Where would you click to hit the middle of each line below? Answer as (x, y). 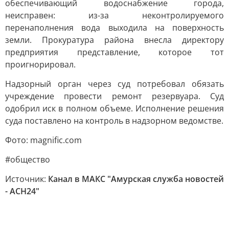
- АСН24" (22, 191)
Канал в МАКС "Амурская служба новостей (136, 179)
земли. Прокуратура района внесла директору (114, 40)
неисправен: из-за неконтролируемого (114, 15)
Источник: (27, 179)
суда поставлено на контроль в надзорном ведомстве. (114, 121)
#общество (28, 159)
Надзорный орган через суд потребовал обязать (114, 84)
